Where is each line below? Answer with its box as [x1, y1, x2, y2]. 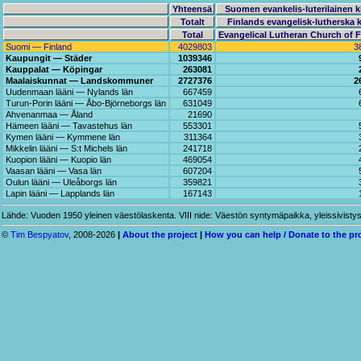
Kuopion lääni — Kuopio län [6, 155, 111, 164]
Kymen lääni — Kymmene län [6, 132, 120, 142]
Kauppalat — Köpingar [6, 64, 102, 74]
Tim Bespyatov [10, 230, 68, 240]
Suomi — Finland [6, 42, 72, 52]
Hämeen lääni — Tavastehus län [6, 121, 132, 131]
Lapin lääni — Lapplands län [6, 189, 114, 198]
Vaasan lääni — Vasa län [6, 166, 102, 176]
